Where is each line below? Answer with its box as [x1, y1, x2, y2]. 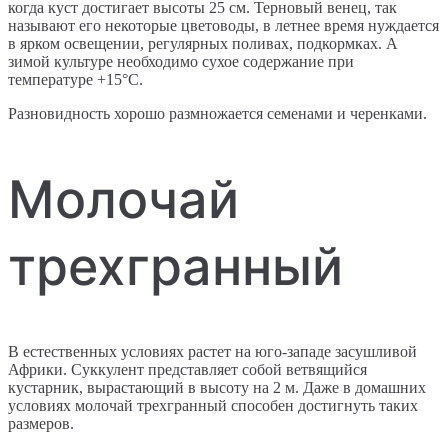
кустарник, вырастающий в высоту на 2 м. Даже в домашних [8, 379, 426, 397]
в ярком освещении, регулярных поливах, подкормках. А [8, 35, 398, 53]
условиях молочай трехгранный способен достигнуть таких [8, 397, 418, 415]
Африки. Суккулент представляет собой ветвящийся [8, 361, 367, 379]
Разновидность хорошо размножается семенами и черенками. [8, 105, 427, 123]
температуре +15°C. [8, 71, 143, 89]
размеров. [8, 415, 74, 433]
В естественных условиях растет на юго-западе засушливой [8, 343, 417, 361]
